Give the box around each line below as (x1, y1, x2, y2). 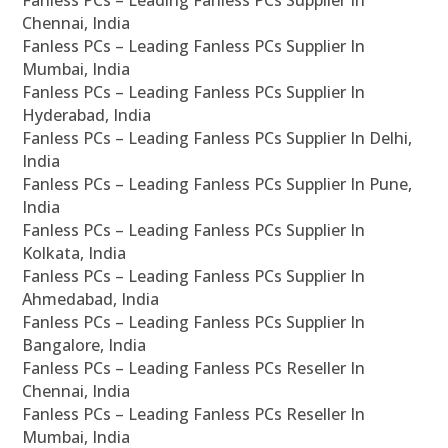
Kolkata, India (22, 242, 127, 265)
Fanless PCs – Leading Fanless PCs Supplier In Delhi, (22, 127, 413, 150)
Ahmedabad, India (22, 288, 160, 311)
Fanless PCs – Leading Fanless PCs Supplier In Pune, (22, 173, 413, 196)
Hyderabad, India (22, 104, 152, 127)
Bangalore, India (22, 334, 147, 357)
